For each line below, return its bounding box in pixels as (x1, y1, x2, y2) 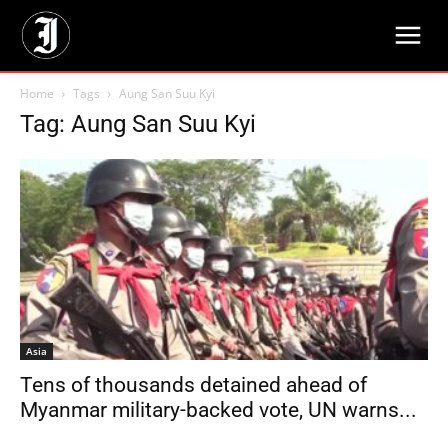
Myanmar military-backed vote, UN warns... (20, 398, 417, 423)
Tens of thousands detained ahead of (20, 373, 367, 398)
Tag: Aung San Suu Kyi (20, 110, 256, 138)
